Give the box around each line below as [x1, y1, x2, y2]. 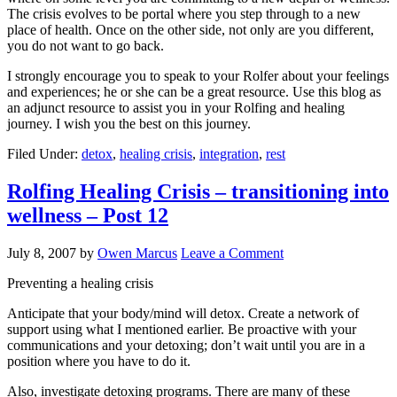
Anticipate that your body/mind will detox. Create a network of [7, 305, 359, 321]
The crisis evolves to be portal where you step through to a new [7, 6, 361, 22]
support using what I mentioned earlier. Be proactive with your [7, 321, 356, 337]
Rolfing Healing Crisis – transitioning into [7, 179, 389, 203]
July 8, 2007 [7, 245, 76, 261]
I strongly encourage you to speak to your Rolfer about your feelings [7, 68, 389, 84]
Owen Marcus [97, 245, 177, 261]
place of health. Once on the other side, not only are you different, [7, 22, 374, 38]
